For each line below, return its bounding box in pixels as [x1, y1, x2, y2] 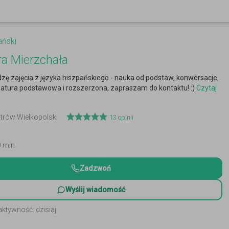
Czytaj [195, 84, 217, 92]
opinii [117, 113, 133, 121]
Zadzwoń [79, 164, 111, 172]
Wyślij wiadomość [65, 186, 125, 194]
